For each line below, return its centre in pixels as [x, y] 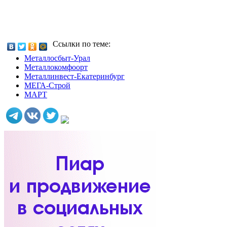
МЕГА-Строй [47, 86]
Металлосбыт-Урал [57, 58]
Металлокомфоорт [56, 67]
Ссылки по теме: [82, 44]
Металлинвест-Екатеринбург [74, 77]
